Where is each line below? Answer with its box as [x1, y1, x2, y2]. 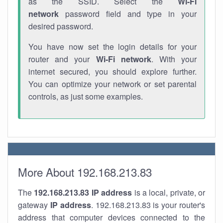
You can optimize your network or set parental [28, 78, 197, 90]
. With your [151, 53, 197, 65]
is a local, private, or [132, 187, 205, 198]
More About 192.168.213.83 [18, 164, 152, 180]
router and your [28, 53, 96, 65]
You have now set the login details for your [28, 41, 197, 52]
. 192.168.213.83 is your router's [91, 199, 206, 211]
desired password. [28, 20, 93, 32]
